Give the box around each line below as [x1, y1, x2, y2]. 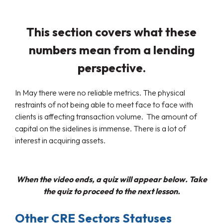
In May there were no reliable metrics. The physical [15, 88, 185, 98]
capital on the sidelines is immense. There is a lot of [15, 123, 186, 134]
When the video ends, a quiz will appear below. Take [16, 174, 207, 185]
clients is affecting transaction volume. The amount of [15, 111, 197, 122]
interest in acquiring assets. [15, 135, 106, 146]
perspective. [77, 60, 146, 76]
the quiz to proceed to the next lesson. [43, 186, 180, 197]
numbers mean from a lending [28, 42, 195, 58]
